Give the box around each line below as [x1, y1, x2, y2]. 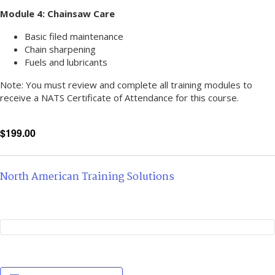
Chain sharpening [25, 42, 96, 55]
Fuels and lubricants [25, 55, 107, 68]
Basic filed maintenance [25, 29, 123, 42]
